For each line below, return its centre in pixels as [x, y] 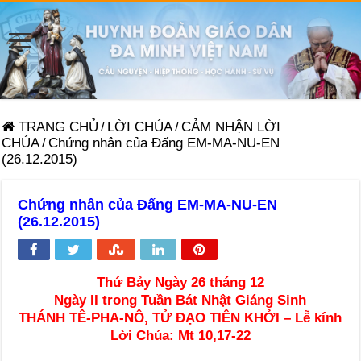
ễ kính [323, 317]
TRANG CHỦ [57, 127]
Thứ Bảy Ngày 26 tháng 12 [180, 282]
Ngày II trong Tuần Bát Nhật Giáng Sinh [180, 300]
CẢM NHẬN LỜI [231, 127]
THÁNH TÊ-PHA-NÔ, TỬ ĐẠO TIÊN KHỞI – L [161, 317]
